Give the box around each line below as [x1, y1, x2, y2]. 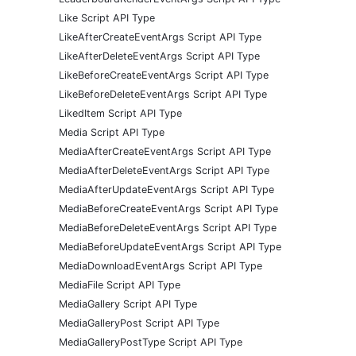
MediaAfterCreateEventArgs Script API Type [59, 145, 271, 157]
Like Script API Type [59, 11, 155, 24]
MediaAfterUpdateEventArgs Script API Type [59, 183, 274, 195]
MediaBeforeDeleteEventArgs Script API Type [59, 221, 277, 234]
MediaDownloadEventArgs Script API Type [59, 259, 262, 272]
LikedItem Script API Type [59, 106, 182, 119]
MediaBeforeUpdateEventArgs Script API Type [59, 240, 281, 253]
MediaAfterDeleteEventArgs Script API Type [59, 164, 269, 176]
